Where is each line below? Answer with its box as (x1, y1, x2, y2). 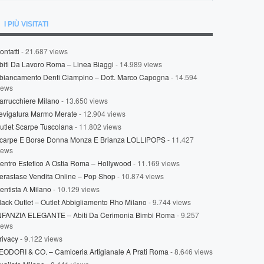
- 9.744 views (147, 197, 191, 207)
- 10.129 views (51, 184, 100, 194)
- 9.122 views (18, 233, 62, 243)
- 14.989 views (114, 59, 162, 69)
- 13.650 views (60, 95, 108, 105)
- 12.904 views (77, 108, 126, 118)
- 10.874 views (115, 171, 164, 181)
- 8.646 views (169, 246, 213, 256)
